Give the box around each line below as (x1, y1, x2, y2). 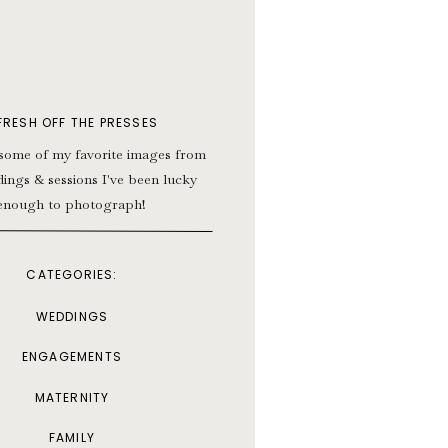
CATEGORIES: (26, 266, 118, 283)
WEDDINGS (35, 308, 109, 325)
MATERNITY (34, 389, 110, 406)
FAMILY (48, 429, 96, 446)
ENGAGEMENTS (21, 348, 123, 365)
